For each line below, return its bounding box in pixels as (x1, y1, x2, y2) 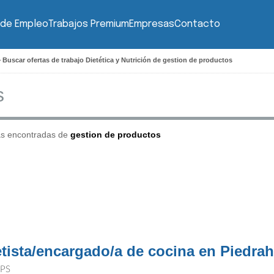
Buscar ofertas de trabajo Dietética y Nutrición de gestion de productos (2, 56, 232, 64)
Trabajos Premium (48, 19, 129, 29)
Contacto (174, 19, 220, 29)
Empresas (129, 19, 174, 29)
